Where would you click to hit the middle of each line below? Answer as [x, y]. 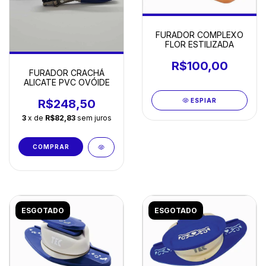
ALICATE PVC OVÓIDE [66, 83]
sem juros [94, 118]
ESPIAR [204, 100]
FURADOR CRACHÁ [66, 73]
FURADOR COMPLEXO [199, 34]
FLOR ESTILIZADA [199, 44]
